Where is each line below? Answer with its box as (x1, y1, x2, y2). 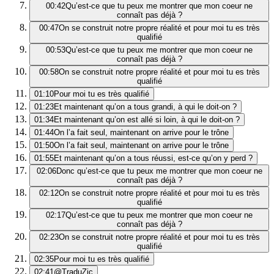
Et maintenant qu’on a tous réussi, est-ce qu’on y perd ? (54, 154, 253, 163)
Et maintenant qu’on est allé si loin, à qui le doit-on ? (54, 115, 240, 125)
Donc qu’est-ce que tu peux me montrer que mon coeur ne (56, 166, 262, 176)
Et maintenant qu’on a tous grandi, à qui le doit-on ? (54, 102, 237, 112)
